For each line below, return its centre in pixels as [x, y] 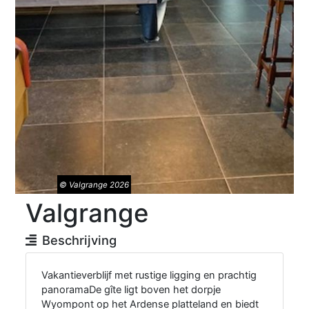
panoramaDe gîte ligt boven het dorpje [131, 290]
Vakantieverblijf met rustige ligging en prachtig [149, 276]
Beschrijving [79, 240]
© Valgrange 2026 [94, 185]
